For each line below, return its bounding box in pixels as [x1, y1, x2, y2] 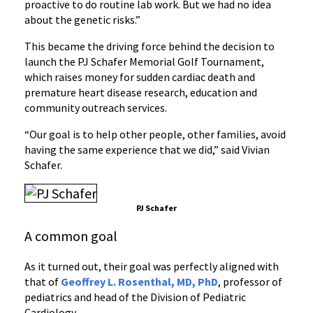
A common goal [24, 227, 117, 245]
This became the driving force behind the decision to [24, 39, 275, 53]
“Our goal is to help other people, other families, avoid [24, 127, 286, 141]
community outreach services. [24, 101, 167, 115]
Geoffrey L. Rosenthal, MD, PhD [61, 275, 218, 289]
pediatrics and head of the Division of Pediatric [24, 290, 246, 304]
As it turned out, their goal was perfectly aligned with [24, 259, 279, 273]
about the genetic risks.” [24, 13, 140, 27]
